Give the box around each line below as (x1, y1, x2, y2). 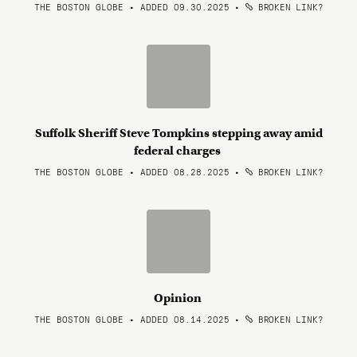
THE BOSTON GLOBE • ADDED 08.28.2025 (33, 165, 229, 178)
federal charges (134, 143, 223, 158)
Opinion (153, 291, 204, 305)
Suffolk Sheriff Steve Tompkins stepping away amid (34, 126, 323, 140)
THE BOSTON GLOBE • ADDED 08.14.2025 (33, 312, 229, 325)
